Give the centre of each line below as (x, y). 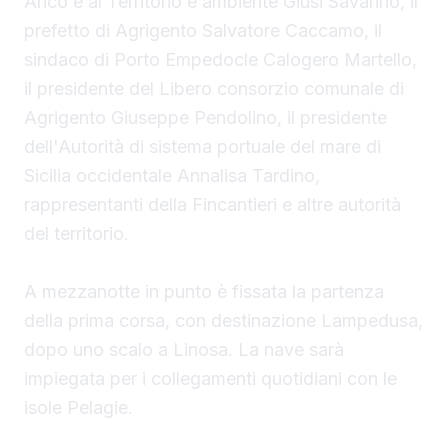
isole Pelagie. (78, 407)
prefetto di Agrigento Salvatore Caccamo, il (203, 30)
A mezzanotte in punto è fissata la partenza (204, 291)
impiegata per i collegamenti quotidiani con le (210, 378)
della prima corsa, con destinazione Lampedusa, (223, 320)
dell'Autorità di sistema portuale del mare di (202, 146)
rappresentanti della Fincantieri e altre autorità (212, 204)
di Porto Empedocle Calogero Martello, (255, 59)
